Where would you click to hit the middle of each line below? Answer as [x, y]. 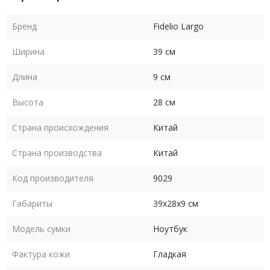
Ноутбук [170, 229]
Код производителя [53, 178]
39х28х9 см [176, 204]
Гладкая [170, 254]
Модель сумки [41, 229]
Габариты [32, 204]
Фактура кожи [41, 254]
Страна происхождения [60, 128]
